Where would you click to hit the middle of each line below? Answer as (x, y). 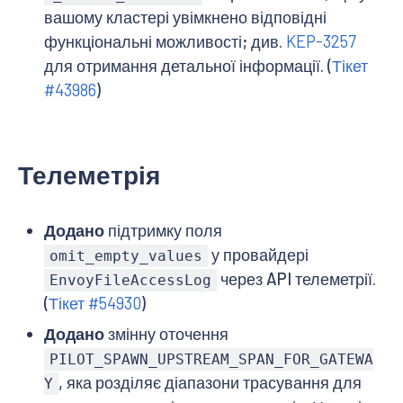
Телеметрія (89, 174)
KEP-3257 (321, 41)
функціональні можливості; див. (165, 41)
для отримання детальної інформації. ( (188, 65)
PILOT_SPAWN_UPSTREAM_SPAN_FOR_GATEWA (211, 360)
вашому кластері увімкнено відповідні (185, 17)
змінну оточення (166, 334)
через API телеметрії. (297, 278)
